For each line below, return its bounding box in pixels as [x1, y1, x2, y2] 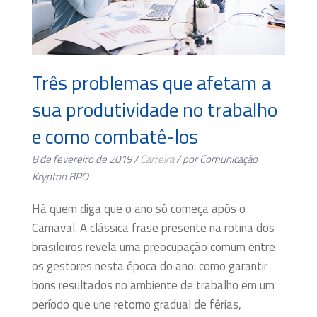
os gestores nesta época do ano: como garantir [32, 256, 267, 275]
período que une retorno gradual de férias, [32, 294, 241, 313]
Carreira [140, 150, 174, 167]
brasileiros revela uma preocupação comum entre [32, 237, 275, 256]
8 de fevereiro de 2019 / [32, 150, 140, 167]
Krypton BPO [32, 168, 88, 185]
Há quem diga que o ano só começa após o [32, 199, 246, 218]
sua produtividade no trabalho [32, 93, 277, 125]
